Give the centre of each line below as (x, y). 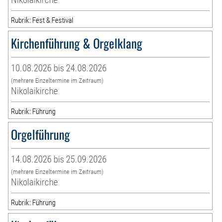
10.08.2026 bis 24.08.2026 (59, 68)
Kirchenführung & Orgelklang (77, 43)
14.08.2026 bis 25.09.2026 (59, 160)
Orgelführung (41, 134)
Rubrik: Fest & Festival (42, 21)
